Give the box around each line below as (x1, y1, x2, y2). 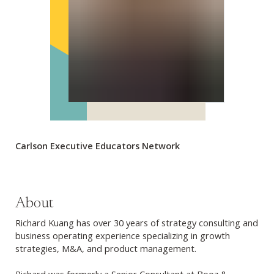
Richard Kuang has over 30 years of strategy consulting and (15, 216, 258, 229)
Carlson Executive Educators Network (15, 139, 180, 152)
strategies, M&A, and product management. (15, 242, 199, 254)
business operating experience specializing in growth (15, 229, 230, 242)
